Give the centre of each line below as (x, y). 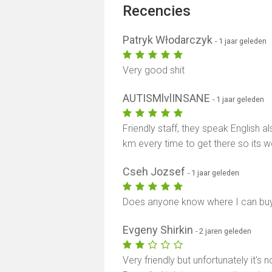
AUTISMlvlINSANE (168, 98)
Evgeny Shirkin (159, 230)
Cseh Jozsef (155, 172)
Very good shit (154, 70)
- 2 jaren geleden (224, 231)
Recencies (157, 11)
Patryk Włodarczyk (169, 40)
